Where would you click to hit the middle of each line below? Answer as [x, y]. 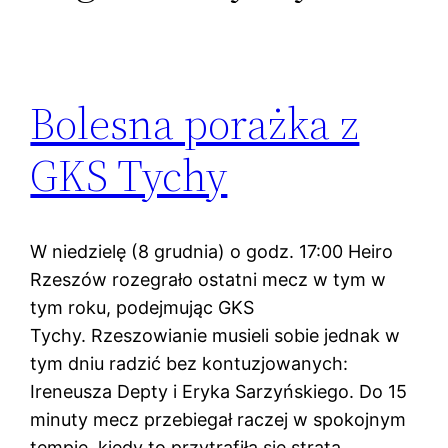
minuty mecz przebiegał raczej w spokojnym [218, 420]
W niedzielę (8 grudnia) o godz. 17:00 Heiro [212, 252]
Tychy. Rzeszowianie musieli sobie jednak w [215, 336]
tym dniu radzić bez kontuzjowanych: [189, 364]
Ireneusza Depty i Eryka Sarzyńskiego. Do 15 [219, 392]
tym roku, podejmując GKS [142, 308]
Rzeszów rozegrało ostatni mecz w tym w [208, 280]
